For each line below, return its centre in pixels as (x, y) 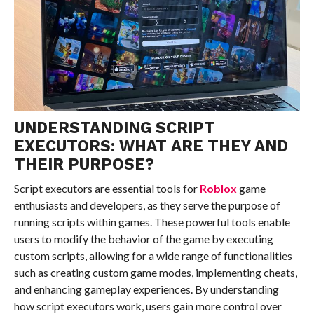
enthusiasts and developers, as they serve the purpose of (147, 205)
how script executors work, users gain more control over (148, 306)
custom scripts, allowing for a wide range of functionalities (153, 255)
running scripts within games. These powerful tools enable (152, 221)
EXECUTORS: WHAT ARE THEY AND (151, 145)
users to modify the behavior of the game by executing (143, 238)
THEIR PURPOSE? (84, 164)
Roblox (219, 188)
